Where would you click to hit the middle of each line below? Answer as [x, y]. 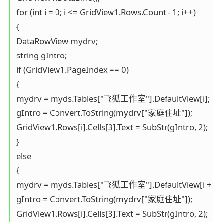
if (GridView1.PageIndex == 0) [72, 69]
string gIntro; [41, 55]
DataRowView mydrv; [57, 41]
